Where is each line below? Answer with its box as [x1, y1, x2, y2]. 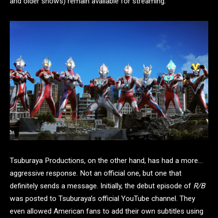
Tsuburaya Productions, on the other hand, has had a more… [10, 156, 203, 165]
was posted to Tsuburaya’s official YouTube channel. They [10, 194, 195, 203]
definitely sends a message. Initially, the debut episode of [10, 181, 193, 190]
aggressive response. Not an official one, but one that [10, 168, 182, 178]
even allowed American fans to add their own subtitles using [10, 206, 203, 216]
